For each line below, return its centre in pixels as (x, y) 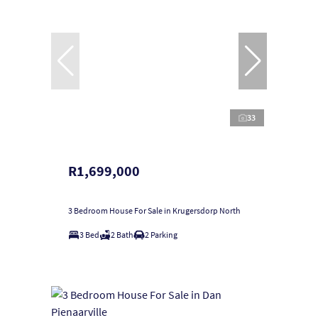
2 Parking (161, 235)
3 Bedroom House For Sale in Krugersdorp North (154, 211)
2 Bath (122, 235)
